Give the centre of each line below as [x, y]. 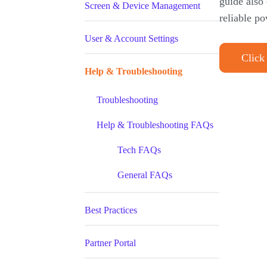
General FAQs [145, 175]
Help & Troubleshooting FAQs [155, 125]
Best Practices [111, 210]
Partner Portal [110, 243]
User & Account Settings [131, 38]
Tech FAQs [139, 150]
